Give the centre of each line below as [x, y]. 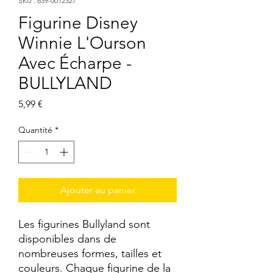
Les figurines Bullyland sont [84, 225]
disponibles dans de [67, 239]
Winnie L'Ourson [82, 43]
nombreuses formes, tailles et [90, 254]
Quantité [35, 130]
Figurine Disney [78, 23]
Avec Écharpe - [75, 63]
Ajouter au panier [97, 190]
